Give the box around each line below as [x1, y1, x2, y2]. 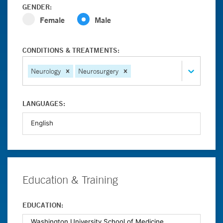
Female [40, 14, 65, 25]
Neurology [31, 66, 61, 76]
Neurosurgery [78, 66, 118, 76]
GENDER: [22, 2, 52, 11]
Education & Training [22, 173, 118, 186]
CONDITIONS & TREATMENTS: [22, 46, 119, 55]
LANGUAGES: [22, 99, 65, 108]
